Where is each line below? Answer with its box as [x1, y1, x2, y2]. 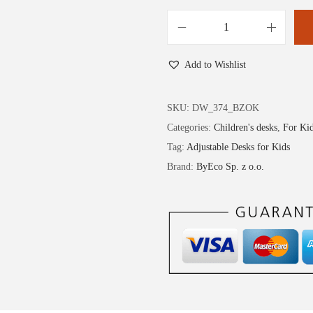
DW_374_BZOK [192, 103, 259, 113]
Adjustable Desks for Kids [187, 142, 290, 152]
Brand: [167, 161, 196, 172]
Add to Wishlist [184, 59, 246, 70]
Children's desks [214, 122, 277, 133]
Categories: [167, 122, 214, 133]
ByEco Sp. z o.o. [196, 161, 264, 172]
